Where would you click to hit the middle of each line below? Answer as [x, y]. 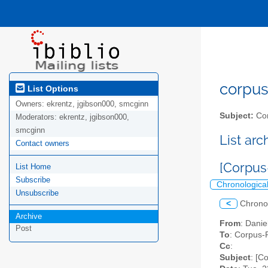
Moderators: [37, 117]
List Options [52, 88]
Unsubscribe [37, 193]
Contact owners [42, 144]
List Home [33, 167]
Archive [29, 217]
